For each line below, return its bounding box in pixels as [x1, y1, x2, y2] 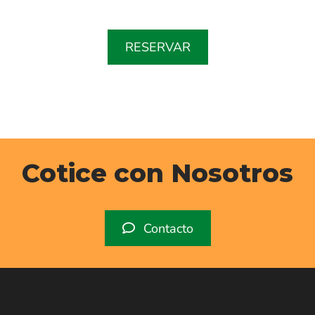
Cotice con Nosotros [22, 157, 293, 188]
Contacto [139, 219, 193, 237]
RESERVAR [124, 38, 191, 56]
